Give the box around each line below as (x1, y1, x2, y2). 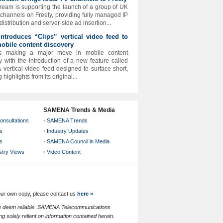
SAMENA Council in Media (47, 138, 110, 144)
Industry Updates (47, 128, 89, 134)
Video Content (47, 149, 81, 155)
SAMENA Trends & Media (43, 107, 115, 113)
